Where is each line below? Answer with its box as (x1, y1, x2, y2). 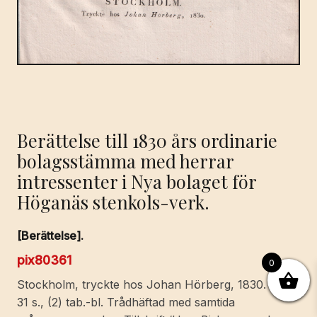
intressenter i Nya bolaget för (17, 169, 256, 194)
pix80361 (17, 253, 71, 268)
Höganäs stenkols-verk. (17, 190, 209, 214)
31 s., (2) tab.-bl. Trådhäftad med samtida (17, 295, 235, 310)
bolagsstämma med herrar (17, 149, 234, 173)
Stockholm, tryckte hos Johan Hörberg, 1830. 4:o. (17, 277, 290, 292)
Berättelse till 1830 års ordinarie (17, 128, 277, 153)
